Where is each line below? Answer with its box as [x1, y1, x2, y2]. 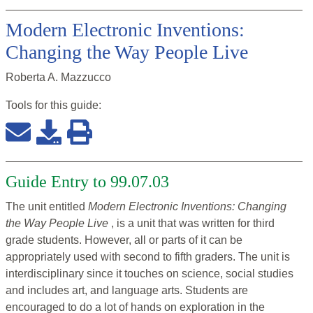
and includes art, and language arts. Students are [6, 284, 248, 297]
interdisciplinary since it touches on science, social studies [6, 268, 293, 280]
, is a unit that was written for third [111, 217, 275, 230]
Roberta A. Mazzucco [6, 71, 111, 84]
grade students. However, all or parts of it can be [6, 234, 242, 247]
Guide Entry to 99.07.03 [6, 173, 169, 191]
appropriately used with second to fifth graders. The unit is [6, 251, 290, 263]
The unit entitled [6, 201, 88, 213]
